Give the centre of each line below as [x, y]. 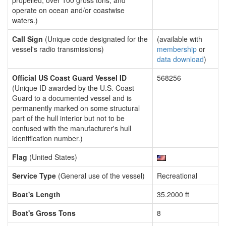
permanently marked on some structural [76, 108]
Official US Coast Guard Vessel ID [69, 78]
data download [180, 59]
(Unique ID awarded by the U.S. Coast [73, 88]
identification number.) [47, 138]
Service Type [34, 176]
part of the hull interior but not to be [68, 118]
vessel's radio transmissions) [58, 49]
